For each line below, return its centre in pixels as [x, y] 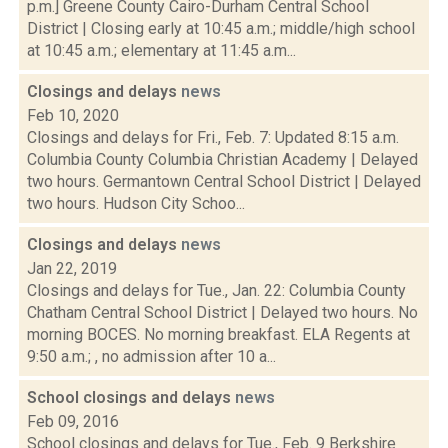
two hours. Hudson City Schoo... [136, 203]
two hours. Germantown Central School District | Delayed [224, 181]
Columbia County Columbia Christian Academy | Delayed [222, 159]
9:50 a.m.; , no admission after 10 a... [151, 356]
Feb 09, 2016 [73, 421]
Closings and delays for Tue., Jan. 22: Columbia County [216, 290]
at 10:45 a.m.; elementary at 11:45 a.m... [161, 50]
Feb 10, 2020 [73, 115]
